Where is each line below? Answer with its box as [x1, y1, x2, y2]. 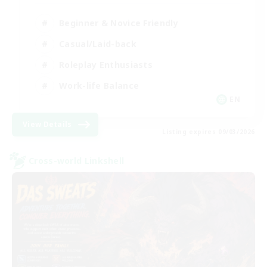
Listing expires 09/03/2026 [162, 128, 255, 136]
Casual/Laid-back [59, 38, 136, 49]
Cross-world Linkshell [29, 154, 125, 166]
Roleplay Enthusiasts [59, 58, 153, 70]
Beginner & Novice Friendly [59, 17, 178, 29]
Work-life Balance [59, 79, 139, 91]
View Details [23, 119, 72, 130]
